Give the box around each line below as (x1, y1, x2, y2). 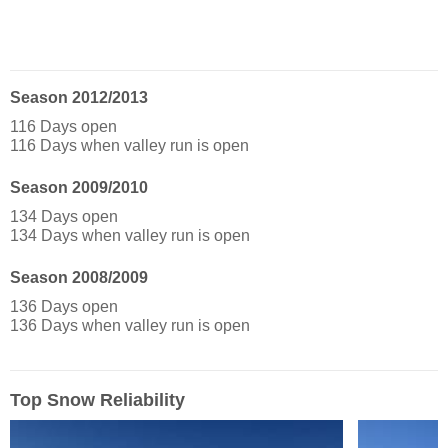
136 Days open (10, 298, 118, 316)
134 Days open (10, 208, 118, 226)
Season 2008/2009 (10, 269, 148, 287)
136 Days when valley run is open (10, 317, 250, 335)
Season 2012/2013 (10, 89, 148, 107)
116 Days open (10, 118, 117, 136)
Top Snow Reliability (10, 390, 185, 411)
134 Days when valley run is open (10, 227, 250, 245)
